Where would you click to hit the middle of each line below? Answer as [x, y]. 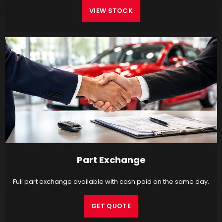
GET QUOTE [111, 206]
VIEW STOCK [111, 11]
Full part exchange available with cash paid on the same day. [111, 182]
